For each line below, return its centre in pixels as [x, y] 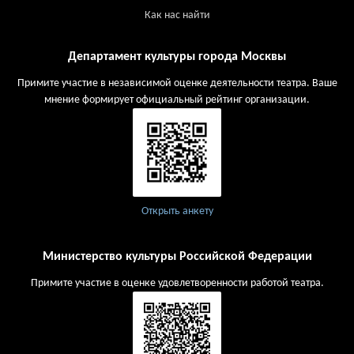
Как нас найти [177, 16]
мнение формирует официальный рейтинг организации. [177, 100]
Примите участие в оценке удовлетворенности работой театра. [177, 283]
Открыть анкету [177, 211]
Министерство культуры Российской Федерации [177, 256]
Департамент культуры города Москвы [177, 56]
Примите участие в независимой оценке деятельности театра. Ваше [177, 83]
